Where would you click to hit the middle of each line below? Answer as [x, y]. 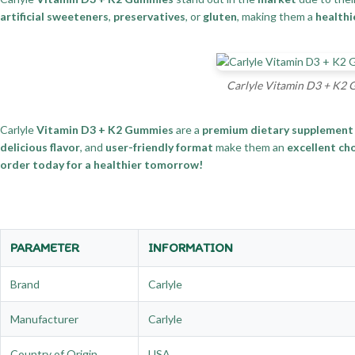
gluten [220, 16]
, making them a [276, 16]
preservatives [149, 16]
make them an [250, 147]
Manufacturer [44, 319]
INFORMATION [191, 248]
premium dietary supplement [278, 130]
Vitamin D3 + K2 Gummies [105, 130]
